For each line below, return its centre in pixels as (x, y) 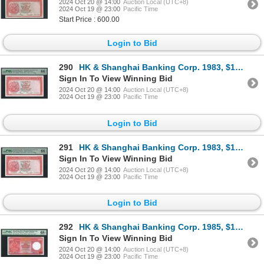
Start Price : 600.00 (89, 20)
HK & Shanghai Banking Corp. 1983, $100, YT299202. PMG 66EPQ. (157, 147)
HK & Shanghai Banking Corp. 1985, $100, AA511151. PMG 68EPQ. (157, 227)
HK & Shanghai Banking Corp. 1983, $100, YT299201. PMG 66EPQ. (157, 67)
